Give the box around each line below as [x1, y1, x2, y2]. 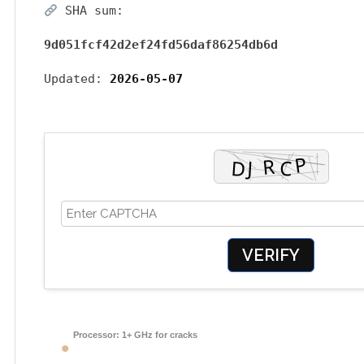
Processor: [73, 330, 119, 340]
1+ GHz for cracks [119, 330, 197, 340]
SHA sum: [58, 3, 124, 18]
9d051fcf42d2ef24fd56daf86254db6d [44, 37, 278, 52]
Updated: [44, 71, 110, 86]
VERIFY [242, 245, 300, 265]
